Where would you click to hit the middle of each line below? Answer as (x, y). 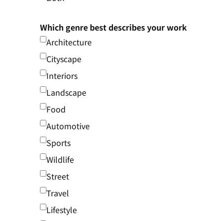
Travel (57, 193)
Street (57, 176)
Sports (58, 143)
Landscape (66, 92)
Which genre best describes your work (113, 27)
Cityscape (64, 59)
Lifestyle (61, 210)
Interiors (62, 76)
